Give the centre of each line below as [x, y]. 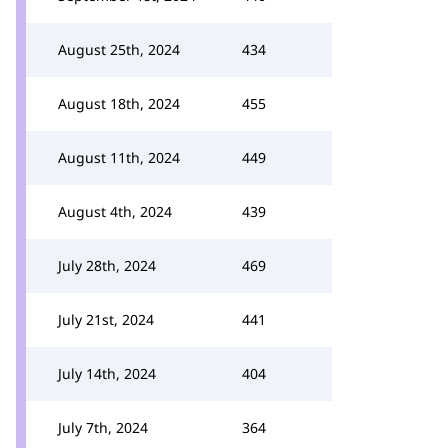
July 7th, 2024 [103, 427]
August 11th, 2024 [119, 157]
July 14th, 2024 [107, 373]
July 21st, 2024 [106, 319]
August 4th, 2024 [115, 211]
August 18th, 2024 [119, 103]
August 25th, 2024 [119, 49]
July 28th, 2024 [107, 265]
